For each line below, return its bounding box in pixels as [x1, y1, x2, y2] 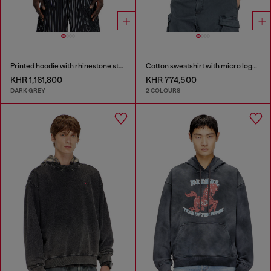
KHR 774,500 [145, 74, 197, 85]
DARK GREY [10, 87, 45, 95]
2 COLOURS [145, 87, 180, 95]
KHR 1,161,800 [10, 74, 62, 85]
